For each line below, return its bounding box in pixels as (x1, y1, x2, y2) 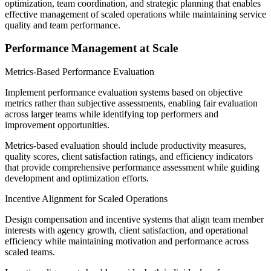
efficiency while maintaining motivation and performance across (5, 235, 249, 246)
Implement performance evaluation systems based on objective (5, 87, 243, 97)
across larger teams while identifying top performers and (5, 108, 218, 119)
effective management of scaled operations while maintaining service (5, 8, 266, 19)
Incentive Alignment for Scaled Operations (5, 193, 168, 204)
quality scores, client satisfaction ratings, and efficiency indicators (5, 151, 253, 162)
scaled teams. (5, 246, 55, 257)
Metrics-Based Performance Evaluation (5, 66, 154, 77)
